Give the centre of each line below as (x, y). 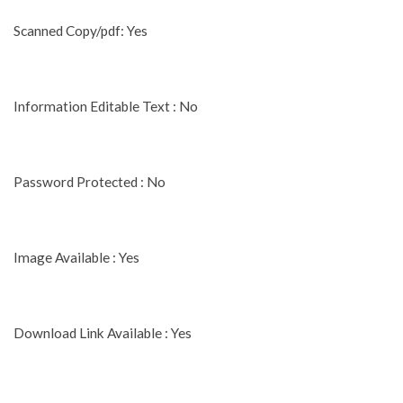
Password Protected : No (90, 181)
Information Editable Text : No (106, 106)
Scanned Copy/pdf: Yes (81, 30)
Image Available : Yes (76, 257)
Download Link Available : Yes (103, 332)
